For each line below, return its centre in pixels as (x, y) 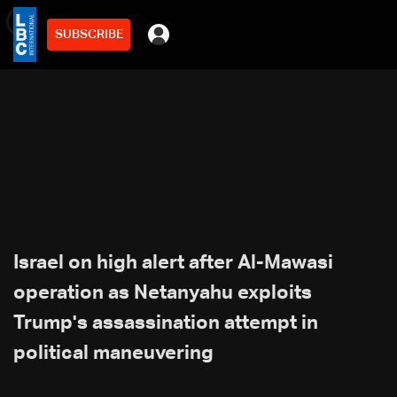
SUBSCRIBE (89, 34)
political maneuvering (113, 354)
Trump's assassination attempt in (166, 323)
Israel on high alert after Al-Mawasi (173, 263)
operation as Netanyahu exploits (163, 293)
